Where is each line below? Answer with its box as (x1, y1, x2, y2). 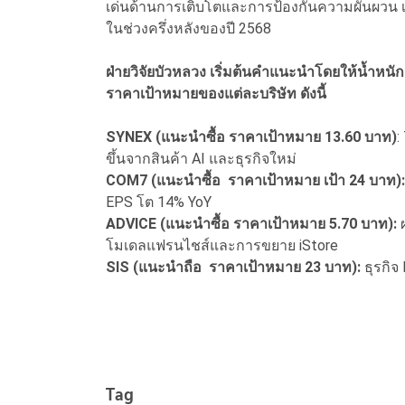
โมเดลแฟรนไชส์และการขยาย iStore (106, 237, 342, 255)
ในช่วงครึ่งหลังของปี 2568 (106, 20, 271, 38)
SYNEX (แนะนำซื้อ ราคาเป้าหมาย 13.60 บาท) (106, 128, 397, 146)
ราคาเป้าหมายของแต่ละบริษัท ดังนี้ (106, 85, 326, 103)
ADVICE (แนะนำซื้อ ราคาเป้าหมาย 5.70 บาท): (106, 215, 397, 233)
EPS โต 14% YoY (106, 193, 215, 212)
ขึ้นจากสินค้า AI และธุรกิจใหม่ (106, 150, 300, 168)
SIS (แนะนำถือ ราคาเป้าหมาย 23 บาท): (106, 259, 364, 277)
